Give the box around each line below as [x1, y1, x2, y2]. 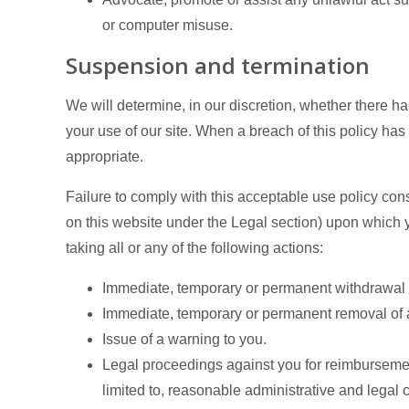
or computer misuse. [102, 17, 233, 33]
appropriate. [66, 149, 143, 164]
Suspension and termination [66, 50, 370, 80]
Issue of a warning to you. [102, 331, 267, 347]
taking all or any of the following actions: [66, 240, 323, 256]
